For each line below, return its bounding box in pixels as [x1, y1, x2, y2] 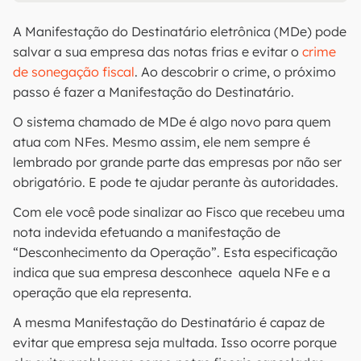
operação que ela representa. [13, 284, 192, 301]
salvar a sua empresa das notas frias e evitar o [13, 44, 302, 60]
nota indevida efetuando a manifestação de [13, 224, 280, 240]
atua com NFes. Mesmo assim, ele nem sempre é [13, 134, 310, 150]
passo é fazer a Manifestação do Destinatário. [13, 84, 294, 100]
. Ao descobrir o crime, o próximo [135, 64, 336, 80]
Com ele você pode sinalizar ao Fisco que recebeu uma [13, 204, 345, 220]
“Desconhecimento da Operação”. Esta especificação [13, 244, 338, 260]
